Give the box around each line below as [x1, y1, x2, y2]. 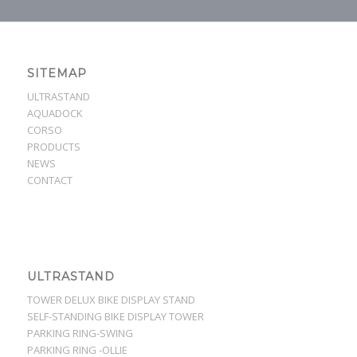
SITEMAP [26, 65, 87, 80]
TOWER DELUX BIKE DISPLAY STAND [26, 292, 195, 308]
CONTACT [26, 172, 73, 187]
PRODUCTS [26, 139, 80, 154]
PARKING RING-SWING [26, 326, 133, 341]
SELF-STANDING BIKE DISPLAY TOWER [26, 309, 204, 324]
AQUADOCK [26, 105, 83, 120]
